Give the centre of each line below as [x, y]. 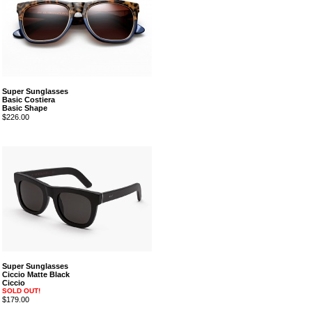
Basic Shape [24, 108]
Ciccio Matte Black [36, 274]
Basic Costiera [28, 100]
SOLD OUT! [21, 291]
